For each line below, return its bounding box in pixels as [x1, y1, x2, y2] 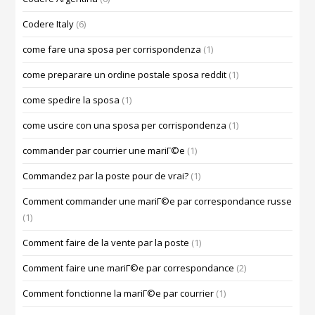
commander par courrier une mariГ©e [22, 144, 186, 157]
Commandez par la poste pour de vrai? [22, 169, 189, 183]
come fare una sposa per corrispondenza [22, 43, 202, 56]
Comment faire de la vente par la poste [22, 236, 190, 250]
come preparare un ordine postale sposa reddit [22, 68, 227, 82]
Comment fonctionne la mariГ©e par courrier [22, 287, 214, 300]
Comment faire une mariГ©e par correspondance [22, 262, 235, 275]
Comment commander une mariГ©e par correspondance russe [22, 195, 292, 208]
